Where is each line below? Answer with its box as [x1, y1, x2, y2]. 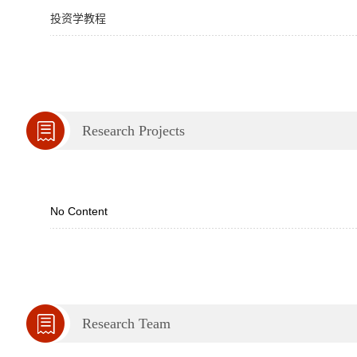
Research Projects [82, 123, 185, 139]
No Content [50, 205, 108, 218]
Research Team [82, 316, 171, 331]
